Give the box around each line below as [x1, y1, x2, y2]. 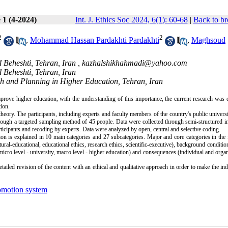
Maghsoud [191, 36, 225, 45]
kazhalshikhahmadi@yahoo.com [82, 59, 187, 68]
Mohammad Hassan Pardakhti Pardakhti [30, 36, 159, 45]
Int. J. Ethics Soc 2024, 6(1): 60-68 [75, 15, 188, 24]
